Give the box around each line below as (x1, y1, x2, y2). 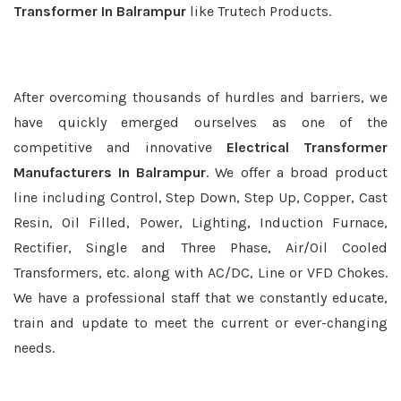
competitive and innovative (13, 139, 226, 156)
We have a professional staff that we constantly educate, (13, 289, 388, 306)
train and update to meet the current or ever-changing (13, 314, 388, 331)
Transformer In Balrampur (13, 3, 186, 20)
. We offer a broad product (206, 164, 388, 181)
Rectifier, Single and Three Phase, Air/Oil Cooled (13, 239, 388, 256)
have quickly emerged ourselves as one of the (13, 114, 388, 131)
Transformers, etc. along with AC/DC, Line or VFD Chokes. (13, 264, 388, 281)
